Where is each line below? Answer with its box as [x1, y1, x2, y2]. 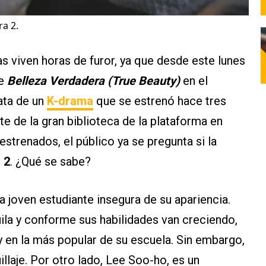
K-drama [47, 94, 93, 109]
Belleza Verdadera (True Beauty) [7, 74, 180, 88]
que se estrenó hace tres [93, 94, 226, 109]
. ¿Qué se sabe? [10, 154, 91, 169]
